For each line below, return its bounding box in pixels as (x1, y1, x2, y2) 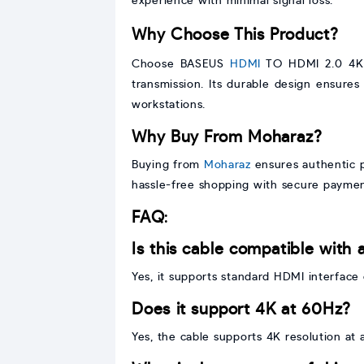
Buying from (132, 158, 204, 171)
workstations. (132, 98, 206, 110)
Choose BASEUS (132, 58, 231, 70)
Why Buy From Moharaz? (132, 128, 323, 145)
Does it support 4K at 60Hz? (132, 301, 352, 318)
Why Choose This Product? (132, 26, 339, 43)
